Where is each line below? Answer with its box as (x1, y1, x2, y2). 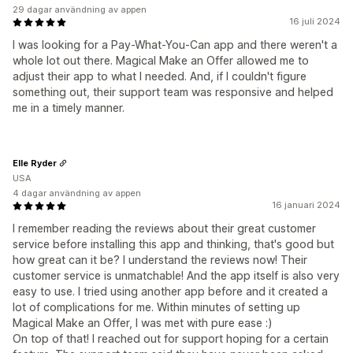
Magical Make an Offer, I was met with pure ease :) (13, 316, 273, 329)
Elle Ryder (13, 157, 57, 169)
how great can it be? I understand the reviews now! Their (13, 253, 307, 266)
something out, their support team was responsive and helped (13, 85, 333, 98)
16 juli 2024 (289, 16, 340, 27)
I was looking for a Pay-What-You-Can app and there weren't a (13, 38, 337, 51)
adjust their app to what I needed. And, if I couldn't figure (13, 69, 307, 83)
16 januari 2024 (272, 199, 340, 210)
